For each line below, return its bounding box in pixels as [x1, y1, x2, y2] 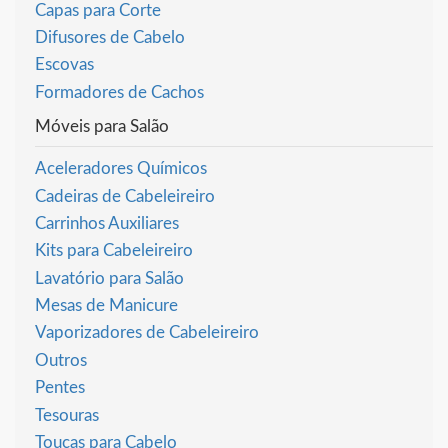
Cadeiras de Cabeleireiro [35, 187, 215, 205]
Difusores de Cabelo [35, 28, 185, 46]
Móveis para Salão [35, 118, 169, 136]
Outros [35, 351, 87, 369]
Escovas [35, 56, 94, 74]
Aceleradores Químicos [35, 160, 207, 178]
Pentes [35, 379, 85, 397]
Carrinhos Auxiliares [35, 214, 179, 232]
